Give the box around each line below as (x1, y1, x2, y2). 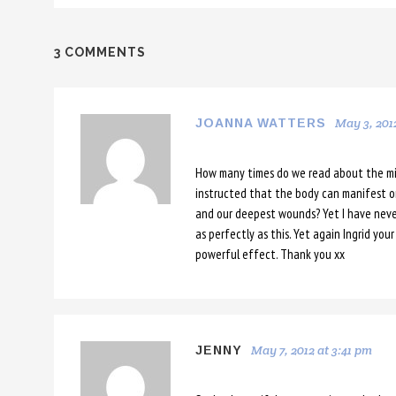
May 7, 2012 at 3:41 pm (250, 341, 372, 358)
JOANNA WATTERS (194, 115, 326, 130)
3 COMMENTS (53, 44, 146, 59)
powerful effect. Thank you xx (194, 245, 345, 263)
